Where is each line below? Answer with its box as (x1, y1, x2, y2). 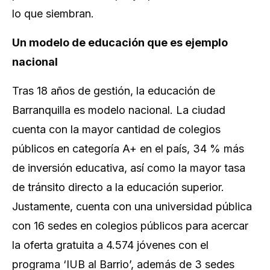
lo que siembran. (12, 7, 94, 20)
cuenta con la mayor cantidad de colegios (12, 123, 221, 136)
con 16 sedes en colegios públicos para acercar (12, 219, 248, 232)
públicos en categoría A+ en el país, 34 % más (12, 142, 244, 155)
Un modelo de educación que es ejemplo (12, 36, 228, 49)
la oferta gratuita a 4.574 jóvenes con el (12, 239, 209, 251)
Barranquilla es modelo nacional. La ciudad (12, 104, 225, 116)
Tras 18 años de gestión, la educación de (12, 84, 215, 97)
